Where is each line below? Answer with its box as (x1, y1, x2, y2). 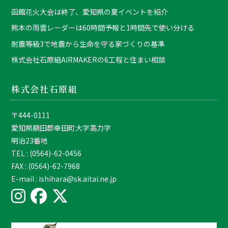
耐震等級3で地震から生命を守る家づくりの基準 (11, 38, 165, 49)
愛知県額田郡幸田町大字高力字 (11, 123, 111, 133)
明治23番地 (11, 135, 48, 146)
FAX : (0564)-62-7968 (11, 161, 80, 172)
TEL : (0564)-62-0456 (11, 148, 82, 159)
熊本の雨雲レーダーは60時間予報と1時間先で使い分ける (11, 22, 195, 33)
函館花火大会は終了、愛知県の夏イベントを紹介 (11, 6, 168, 17)
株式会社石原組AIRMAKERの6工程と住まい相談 (11, 54, 166, 65)
